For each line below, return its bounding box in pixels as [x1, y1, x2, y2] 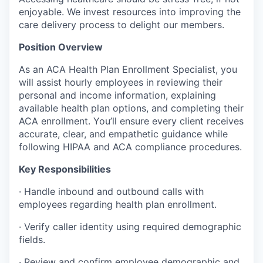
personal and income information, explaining [19, 89, 216, 102]
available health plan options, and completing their [19, 102, 244, 114]
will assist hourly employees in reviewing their [19, 76, 222, 89]
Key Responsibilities [19, 163, 111, 176]
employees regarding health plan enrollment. [19, 198, 217, 211]
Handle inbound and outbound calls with [24, 186, 204, 198]
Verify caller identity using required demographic [24, 221, 241, 233]
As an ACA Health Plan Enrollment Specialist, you [19, 63, 237, 76]
